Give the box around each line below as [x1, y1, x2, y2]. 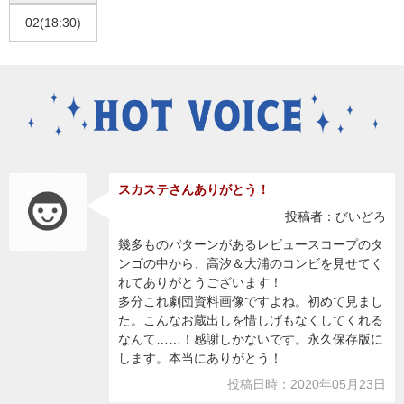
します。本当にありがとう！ [117, 351, 282, 366]
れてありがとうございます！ [117, 275, 282, 290]
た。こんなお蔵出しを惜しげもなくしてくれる [117, 313, 383, 328]
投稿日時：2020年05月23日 [226, 377, 386, 392]
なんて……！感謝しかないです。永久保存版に [117, 332, 383, 347]
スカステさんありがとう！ [117, 182, 270, 197]
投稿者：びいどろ [284, 209, 386, 225]
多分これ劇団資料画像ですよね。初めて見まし [117, 294, 383, 309]
